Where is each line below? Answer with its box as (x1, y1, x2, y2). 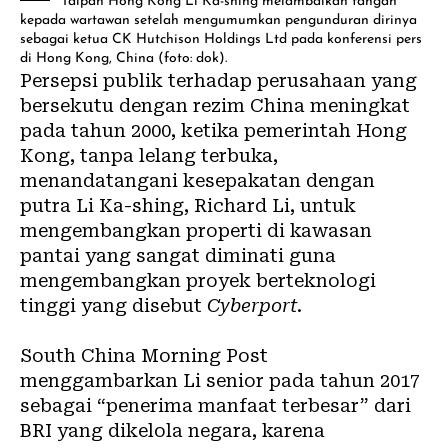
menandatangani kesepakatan (20, 169, 301, 191)
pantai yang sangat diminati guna (20, 244, 336, 266)
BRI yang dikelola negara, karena (20, 419, 325, 441)
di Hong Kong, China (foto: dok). (20, 50, 227, 66)
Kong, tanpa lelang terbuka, (20, 144, 278, 166)
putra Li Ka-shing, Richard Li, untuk (20, 194, 356, 216)
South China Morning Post (20, 344, 268, 366)
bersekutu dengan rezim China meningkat (20, 94, 410, 116)
